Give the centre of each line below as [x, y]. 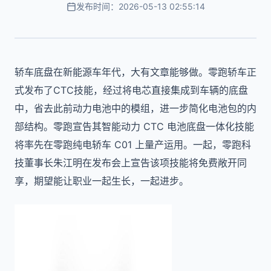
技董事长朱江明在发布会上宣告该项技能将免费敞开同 [131, 163]
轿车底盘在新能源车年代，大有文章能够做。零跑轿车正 [135, 72]
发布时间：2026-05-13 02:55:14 [140, 6]
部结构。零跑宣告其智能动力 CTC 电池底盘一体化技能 [134, 126]
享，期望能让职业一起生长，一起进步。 [102, 181]
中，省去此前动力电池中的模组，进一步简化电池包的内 [135, 108]
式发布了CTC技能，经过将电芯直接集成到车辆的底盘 [131, 90]
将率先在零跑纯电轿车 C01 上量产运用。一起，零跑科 [133, 145]
